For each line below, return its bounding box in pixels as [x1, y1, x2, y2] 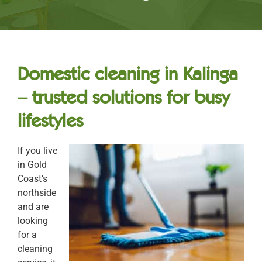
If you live [18, 145, 57, 156]
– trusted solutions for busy [18, 85, 230, 108]
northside [18, 187, 56, 198]
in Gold [18, 159, 47, 170]
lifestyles [18, 109, 83, 132]
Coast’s [18, 173, 47, 184]
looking [18, 215, 48, 226]
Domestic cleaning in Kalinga [18, 62, 238, 85]
